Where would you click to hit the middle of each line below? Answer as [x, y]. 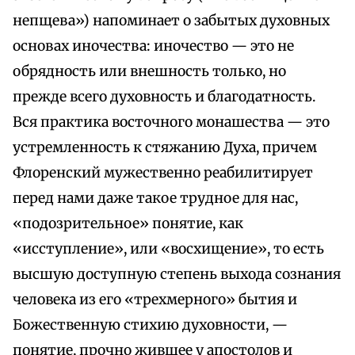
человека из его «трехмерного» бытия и [155, 300]
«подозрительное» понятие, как [128, 224]
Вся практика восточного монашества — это [171, 122]
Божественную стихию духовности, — [150, 325]
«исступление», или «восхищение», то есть [168, 249]
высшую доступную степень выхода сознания [177, 275]
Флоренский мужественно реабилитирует [163, 173]
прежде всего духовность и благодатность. [164, 97]
